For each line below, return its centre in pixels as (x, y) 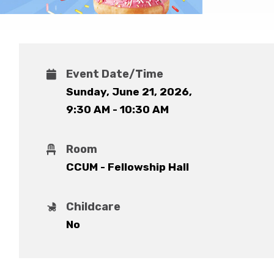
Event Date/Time (114, 74)
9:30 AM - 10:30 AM (117, 109)
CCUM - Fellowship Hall (127, 167)
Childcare (93, 206)
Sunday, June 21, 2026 (127, 91)
